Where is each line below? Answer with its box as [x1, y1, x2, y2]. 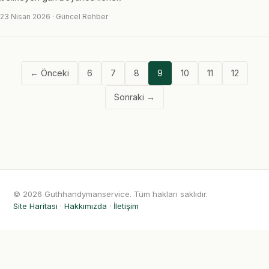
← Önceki [30, 68, 69, 78]
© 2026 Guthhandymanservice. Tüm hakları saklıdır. [13, 189, 208, 199]
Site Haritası [13, 201, 58, 211]
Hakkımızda [64, 201, 107, 211]
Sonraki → [114, 92, 155, 102]
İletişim [113, 201, 139, 211]
